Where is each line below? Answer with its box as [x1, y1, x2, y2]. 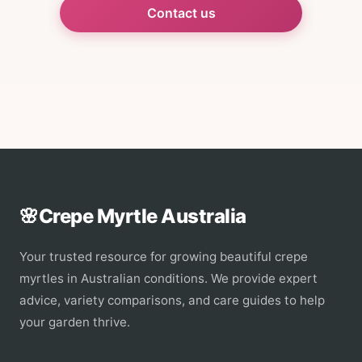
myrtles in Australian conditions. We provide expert [19, 271, 318, 286]
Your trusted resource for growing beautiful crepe [19, 249, 308, 264]
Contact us [146, 5, 216, 21]
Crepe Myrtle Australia [38, 204, 246, 228]
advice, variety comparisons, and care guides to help [19, 293, 325, 308]
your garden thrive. [19, 314, 130, 330]
